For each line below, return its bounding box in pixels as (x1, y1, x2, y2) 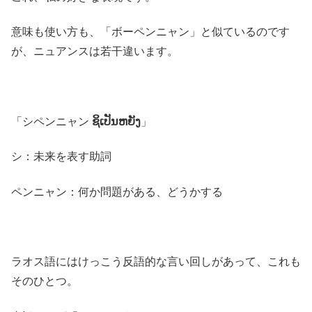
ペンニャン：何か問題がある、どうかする (11, 185, 223, 198)
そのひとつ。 (11, 275, 78, 288)
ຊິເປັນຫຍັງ (92, 115, 141, 127)
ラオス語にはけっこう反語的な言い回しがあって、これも (11, 256, 301, 268)
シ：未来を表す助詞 (11, 150, 111, 163)
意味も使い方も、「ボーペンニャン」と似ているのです (11, 26, 290, 38)
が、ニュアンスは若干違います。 (11, 45, 178, 58)
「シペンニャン (11, 115, 89, 127)
